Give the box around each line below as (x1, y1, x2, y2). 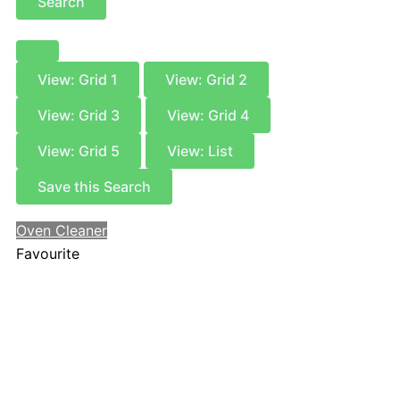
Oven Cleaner (16, 221, 107, 240)
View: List (167, 142, 233, 161)
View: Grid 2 (165, 71, 247, 89)
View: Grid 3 (37, 106, 120, 125)
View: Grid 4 (167, 106, 249, 125)
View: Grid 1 (37, 71, 118, 89)
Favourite (16, 245, 79, 263)
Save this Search (37, 178, 151, 196)
